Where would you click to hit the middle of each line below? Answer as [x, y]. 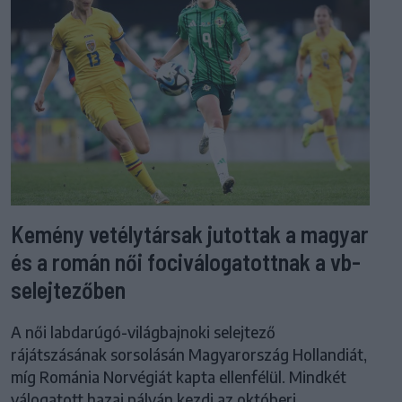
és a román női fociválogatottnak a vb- [186, 262]
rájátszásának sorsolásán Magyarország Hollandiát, [189, 355]
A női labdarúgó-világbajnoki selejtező [143, 332]
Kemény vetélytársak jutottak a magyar [190, 234]
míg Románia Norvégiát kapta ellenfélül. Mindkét [179, 377]
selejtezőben [68, 290]
